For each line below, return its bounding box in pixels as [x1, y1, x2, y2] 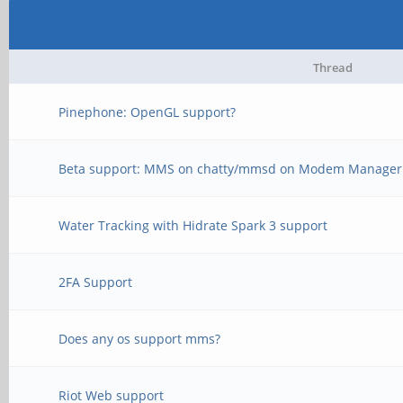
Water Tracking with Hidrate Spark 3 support [58, 217, 328, 234]
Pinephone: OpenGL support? [58, 103, 237, 121]
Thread [312, 59, 353, 76]
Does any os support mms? [58, 330, 221, 347]
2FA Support [58, 273, 133, 291]
